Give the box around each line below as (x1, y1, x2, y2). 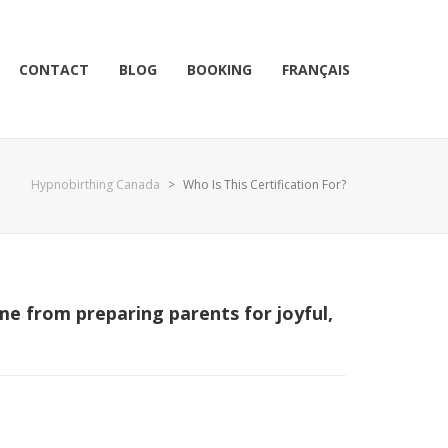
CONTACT (19, 60, 89, 79)
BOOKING (187, 60, 252, 79)
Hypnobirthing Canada (31, 176, 160, 193)
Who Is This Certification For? (183, 176, 346, 193)
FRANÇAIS (282, 60, 350, 79)
